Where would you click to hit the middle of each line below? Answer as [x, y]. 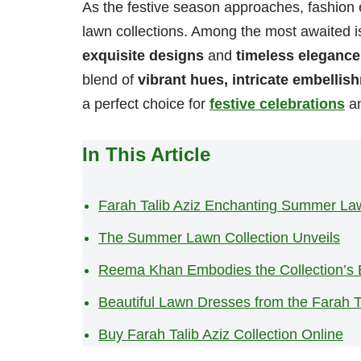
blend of [110, 80]
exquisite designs [143, 56]
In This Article [146, 155]
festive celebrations [277, 104]
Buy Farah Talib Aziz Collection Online [221, 335]
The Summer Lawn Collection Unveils [219, 238]
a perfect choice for [146, 104]
